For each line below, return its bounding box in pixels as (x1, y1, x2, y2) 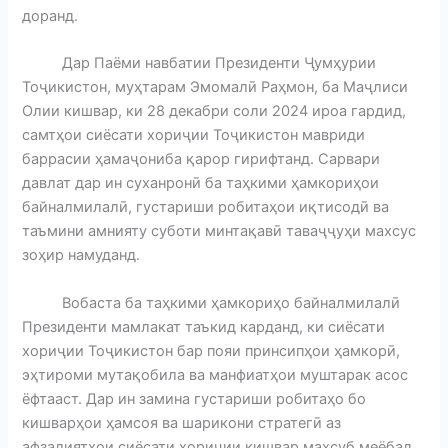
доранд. (22, 6, 79, 25)
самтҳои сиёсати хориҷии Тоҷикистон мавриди (22, 126, 366, 145)
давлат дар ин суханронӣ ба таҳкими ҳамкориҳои (22, 174, 380, 193)
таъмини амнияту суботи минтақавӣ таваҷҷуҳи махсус (22, 222, 417, 241)
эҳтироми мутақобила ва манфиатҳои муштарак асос (22, 365, 409, 384)
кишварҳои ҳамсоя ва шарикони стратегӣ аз (22, 413, 342, 432)
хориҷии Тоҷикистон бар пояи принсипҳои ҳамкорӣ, (22, 341, 401, 360)
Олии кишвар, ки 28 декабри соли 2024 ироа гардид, (22, 102, 407, 121)
